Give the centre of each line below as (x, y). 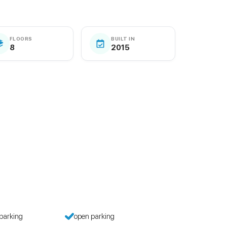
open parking (94, 216)
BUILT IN (123, 38)
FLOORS (21, 38)
